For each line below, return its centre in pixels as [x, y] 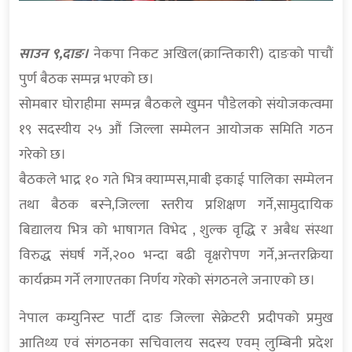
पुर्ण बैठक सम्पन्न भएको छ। [86, 80]
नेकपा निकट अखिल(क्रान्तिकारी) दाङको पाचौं [213, 55]
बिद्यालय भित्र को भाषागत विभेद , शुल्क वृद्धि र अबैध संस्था [176, 231]
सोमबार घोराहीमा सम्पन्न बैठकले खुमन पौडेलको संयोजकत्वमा [176, 105]
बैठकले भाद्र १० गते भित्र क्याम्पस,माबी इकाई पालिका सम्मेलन [176, 180]
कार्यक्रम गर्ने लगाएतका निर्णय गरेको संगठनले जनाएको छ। [167, 281]
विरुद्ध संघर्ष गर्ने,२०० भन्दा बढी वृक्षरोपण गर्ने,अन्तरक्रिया [176, 256]
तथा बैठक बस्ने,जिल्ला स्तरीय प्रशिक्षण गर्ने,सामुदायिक [176, 205]
